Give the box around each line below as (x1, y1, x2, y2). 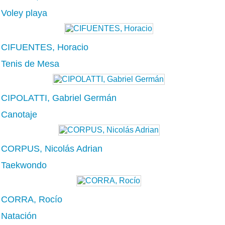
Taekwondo (1, 160, 47, 170)
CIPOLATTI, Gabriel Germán (1, 92, 117, 103)
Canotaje (1, 109, 37, 120)
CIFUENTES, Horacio (1, 42, 88, 52)
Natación (1, 210, 37, 221)
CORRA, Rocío (1, 194, 62, 204)
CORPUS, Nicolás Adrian (1, 143, 102, 154)
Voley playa (1, 8, 47, 18)
